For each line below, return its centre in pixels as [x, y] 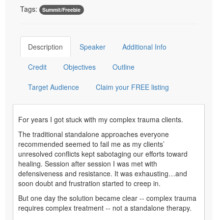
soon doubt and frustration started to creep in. [89, 183]
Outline [124, 67]
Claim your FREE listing [132, 87]
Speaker [93, 46]
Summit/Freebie [62, 9]
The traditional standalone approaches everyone [94, 134]
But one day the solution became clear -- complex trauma [107, 198]
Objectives [80, 67]
